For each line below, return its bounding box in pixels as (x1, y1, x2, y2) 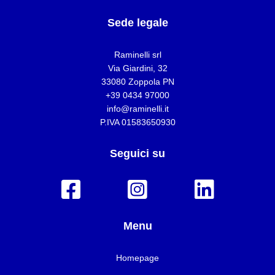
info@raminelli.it (106, 104, 169, 114)
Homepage (116, 253, 159, 263)
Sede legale (107, 17, 168, 29)
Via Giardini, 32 (107, 63, 168, 73)
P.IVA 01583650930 (99, 117, 176, 127)
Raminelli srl (114, 50, 161, 60)
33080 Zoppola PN (101, 77, 174, 87)
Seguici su (110, 147, 165, 160)
